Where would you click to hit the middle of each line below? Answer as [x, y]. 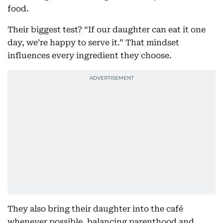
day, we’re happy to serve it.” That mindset [93, 43]
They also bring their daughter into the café [95, 209]
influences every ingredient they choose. [90, 56]
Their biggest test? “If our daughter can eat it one [107, 30]
